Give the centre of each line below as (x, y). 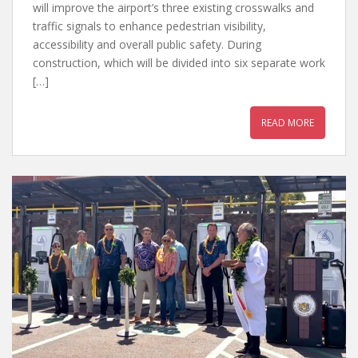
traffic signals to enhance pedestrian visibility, (149, 26)
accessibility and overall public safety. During (147, 44)
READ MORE (288, 122)
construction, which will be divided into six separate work (179, 62)
